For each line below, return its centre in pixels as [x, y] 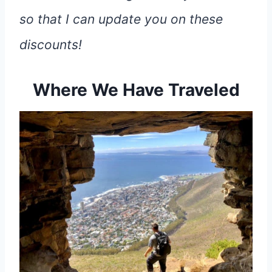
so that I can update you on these [121, 19]
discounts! [51, 44]
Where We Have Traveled [136, 90]
